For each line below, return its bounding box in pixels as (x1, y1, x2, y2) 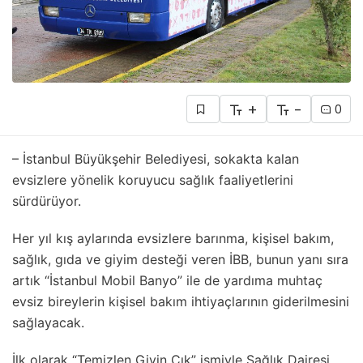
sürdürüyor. (12, 192, 81, 209)
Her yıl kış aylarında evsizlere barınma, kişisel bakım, (12, 229, 334, 246)
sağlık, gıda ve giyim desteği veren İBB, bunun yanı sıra (12, 250, 348, 267)
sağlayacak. (12, 314, 84, 331)
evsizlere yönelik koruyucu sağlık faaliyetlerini (12, 171, 293, 188)
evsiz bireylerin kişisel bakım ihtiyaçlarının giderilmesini (12, 293, 349, 310)
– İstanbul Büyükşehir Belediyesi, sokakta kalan (12, 150, 299, 167)
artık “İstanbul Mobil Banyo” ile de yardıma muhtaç (12, 271, 322, 288)
